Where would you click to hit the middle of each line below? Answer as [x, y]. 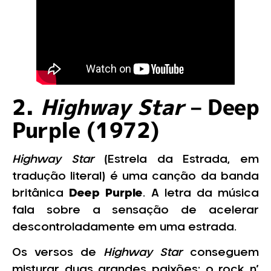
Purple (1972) [86, 129]
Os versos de [58, 253]
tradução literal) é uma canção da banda [135, 176]
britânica [41, 193]
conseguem [221, 253]
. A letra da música [201, 193]
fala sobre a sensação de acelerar [135, 210]
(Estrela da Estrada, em [177, 159]
